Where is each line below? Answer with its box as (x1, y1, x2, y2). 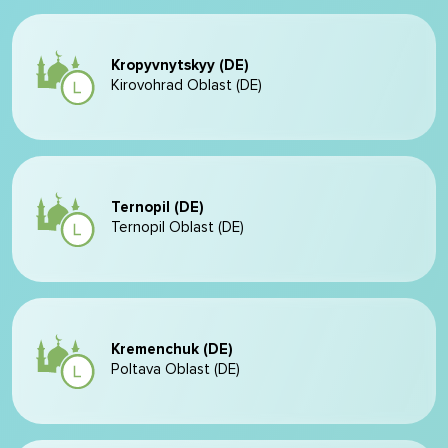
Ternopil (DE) (111, 200, 204, 215)
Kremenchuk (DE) (111, 342, 233, 357)
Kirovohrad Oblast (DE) (111, 78, 262, 93)
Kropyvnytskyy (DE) (111, 58, 249, 73)
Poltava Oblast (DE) (111, 362, 240, 377)
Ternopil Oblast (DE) (111, 220, 244, 235)
